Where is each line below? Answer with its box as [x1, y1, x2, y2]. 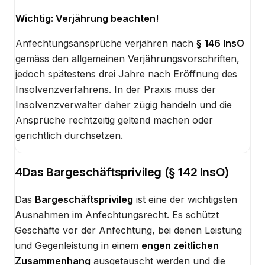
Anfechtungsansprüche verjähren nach [15, 37, 196, 49]
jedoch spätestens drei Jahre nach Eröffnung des [15, 67, 237, 80]
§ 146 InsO [196, 37, 244, 49]
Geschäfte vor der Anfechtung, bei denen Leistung [15, 224, 242, 237]
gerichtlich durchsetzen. [15, 129, 123, 141]
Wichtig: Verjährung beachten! [15, 12, 159, 24]
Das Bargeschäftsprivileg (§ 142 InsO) [22, 165, 229, 180]
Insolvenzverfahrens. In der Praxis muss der [15, 83, 216, 95]
